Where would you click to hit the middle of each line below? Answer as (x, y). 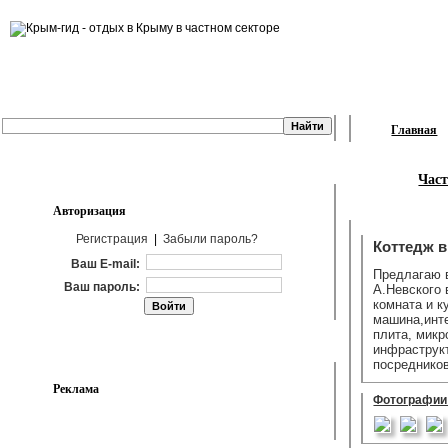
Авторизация (89, 210)
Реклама (76, 388)
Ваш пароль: (102, 287)
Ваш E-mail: (105, 264)
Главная (414, 129)
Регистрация (112, 239)
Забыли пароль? (210, 239)
